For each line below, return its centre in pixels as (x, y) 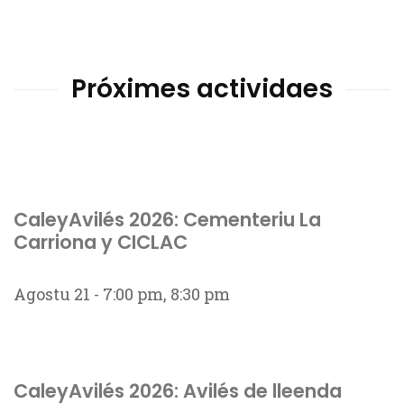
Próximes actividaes (202, 89)
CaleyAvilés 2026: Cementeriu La (167, 220)
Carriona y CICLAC (101, 242)
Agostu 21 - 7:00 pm (88, 294)
